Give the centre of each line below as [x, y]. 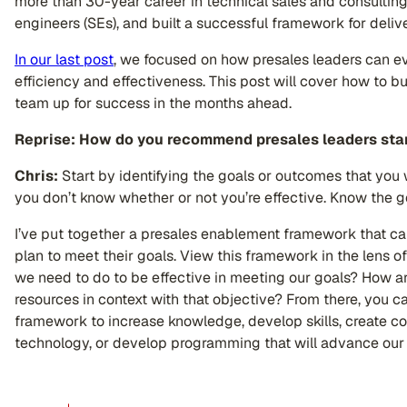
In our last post [64, 60]
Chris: [36, 176]
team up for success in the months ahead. [153, 103]
